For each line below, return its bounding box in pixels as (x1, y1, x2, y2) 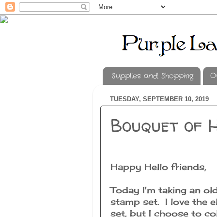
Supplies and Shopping (111, 70, 193, 81)
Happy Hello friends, (110, 161, 206, 172)
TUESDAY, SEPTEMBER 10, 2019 (110, 95, 209, 103)
